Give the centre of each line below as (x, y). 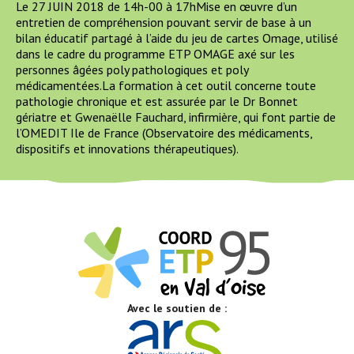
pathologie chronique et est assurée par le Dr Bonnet (157, 102)
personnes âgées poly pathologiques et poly (132, 70)
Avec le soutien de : (177, 308)
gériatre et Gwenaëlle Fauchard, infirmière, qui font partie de (176, 117)
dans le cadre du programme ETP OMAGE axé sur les (155, 54)
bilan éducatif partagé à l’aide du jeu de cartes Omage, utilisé (177, 38)
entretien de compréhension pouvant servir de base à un (164, 23)
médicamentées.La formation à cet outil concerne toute (166, 86)
